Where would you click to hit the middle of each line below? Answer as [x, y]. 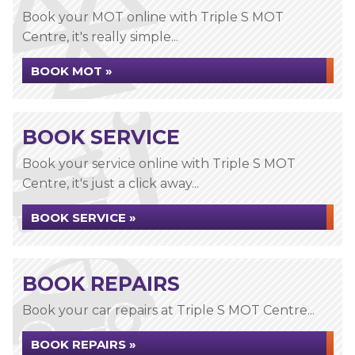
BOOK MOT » [72, 71]
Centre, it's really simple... [100, 37]
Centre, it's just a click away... [111, 183]
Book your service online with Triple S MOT [159, 164]
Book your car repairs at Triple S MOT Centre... [168, 310]
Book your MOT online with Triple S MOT [153, 17]
